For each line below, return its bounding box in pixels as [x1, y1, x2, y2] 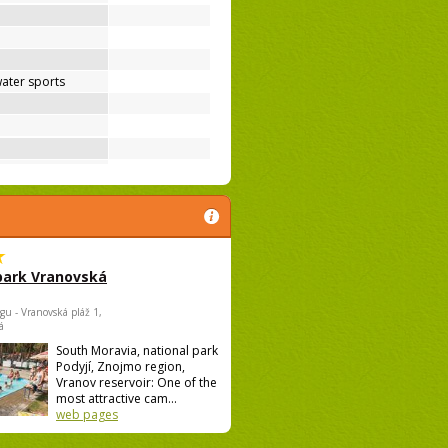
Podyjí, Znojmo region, [56, 358, 185, 376]
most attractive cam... [56, 390, 177, 408]
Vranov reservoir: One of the [56, 374, 217, 392]
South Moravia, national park [56, 342, 218, 360]
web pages [56, 406, 118, 424]
